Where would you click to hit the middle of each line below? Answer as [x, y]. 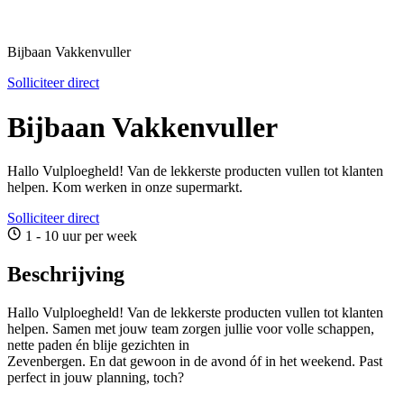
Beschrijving [66, 275]
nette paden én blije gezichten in [98, 344]
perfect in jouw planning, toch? [96, 377]
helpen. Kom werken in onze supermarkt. [125, 188]
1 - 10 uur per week [79, 236]
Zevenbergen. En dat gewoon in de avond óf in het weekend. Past [195, 361]
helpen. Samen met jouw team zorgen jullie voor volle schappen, [191, 328]
